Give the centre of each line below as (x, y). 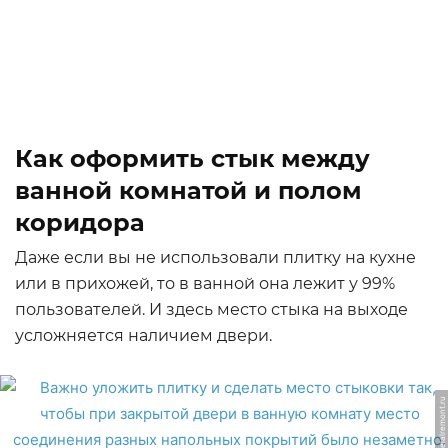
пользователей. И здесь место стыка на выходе (211, 309)
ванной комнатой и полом (188, 190)
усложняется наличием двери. (143, 335)
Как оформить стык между (192, 158)
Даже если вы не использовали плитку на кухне (215, 257)
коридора (80, 222)
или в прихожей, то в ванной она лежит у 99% (205, 283)
